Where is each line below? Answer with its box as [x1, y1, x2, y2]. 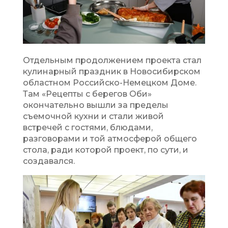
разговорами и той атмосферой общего [22, 133, 197, 144]
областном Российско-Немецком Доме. [22, 77, 196, 88]
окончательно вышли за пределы [22, 100, 168, 110]
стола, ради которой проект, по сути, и [22, 145, 188, 155]
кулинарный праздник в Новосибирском [22, 66, 201, 76]
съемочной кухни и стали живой [22, 111, 164, 121]
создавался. [22, 156, 75, 166]
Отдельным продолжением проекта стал [22, 55, 202, 65]
